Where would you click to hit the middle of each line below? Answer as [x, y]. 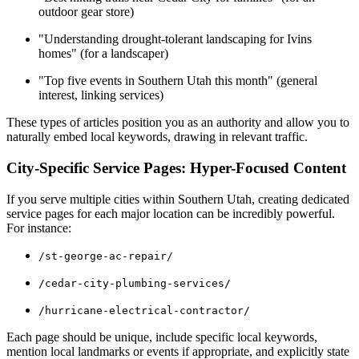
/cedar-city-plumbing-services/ [135, 283]
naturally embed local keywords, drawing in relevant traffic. [157, 137]
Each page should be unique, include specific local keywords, [162, 337]
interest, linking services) [101, 95]
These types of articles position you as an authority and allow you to [178, 123]
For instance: [39, 228]
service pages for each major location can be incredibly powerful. [171, 213]
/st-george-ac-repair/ [106, 256]
